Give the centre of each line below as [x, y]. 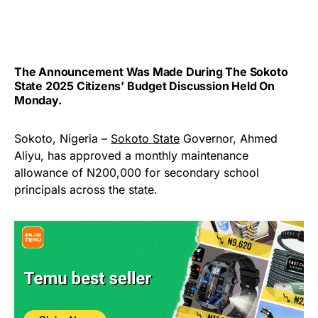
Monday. [38, 100]
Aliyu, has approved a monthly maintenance [131, 156]
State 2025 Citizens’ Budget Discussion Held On [144, 86]
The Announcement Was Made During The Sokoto [151, 72]
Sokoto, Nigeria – [62, 139]
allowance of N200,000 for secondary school [137, 173]
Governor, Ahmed [229, 139]
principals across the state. [86, 190]
